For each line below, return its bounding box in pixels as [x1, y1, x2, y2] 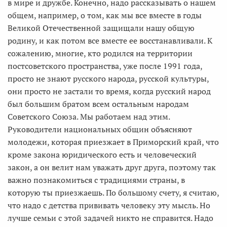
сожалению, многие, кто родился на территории [8, 48, 193, 59]
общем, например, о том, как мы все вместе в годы [8, 10, 202, 21]
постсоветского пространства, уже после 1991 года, [8, 60, 202, 71]
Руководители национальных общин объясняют [8, 124, 192, 135]
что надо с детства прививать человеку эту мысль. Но [8, 200, 210, 211]
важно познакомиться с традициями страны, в [8, 174, 185, 185]
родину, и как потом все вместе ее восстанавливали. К [8, 35, 212, 46]
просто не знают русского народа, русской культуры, [8, 73, 209, 84]
